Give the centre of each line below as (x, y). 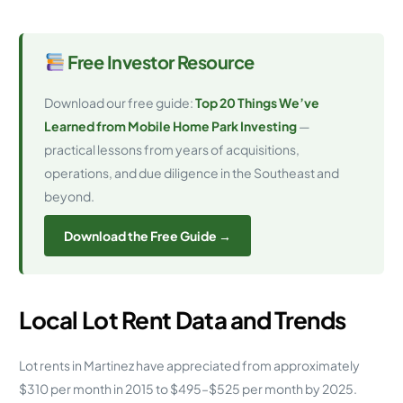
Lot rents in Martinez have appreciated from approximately (190, 365)
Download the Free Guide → (148, 235)
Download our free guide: (120, 102)
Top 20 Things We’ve (258, 102)
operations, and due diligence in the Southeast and (192, 172)
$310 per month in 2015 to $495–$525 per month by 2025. (188, 388)
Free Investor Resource (159, 61)
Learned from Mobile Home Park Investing (171, 125)
